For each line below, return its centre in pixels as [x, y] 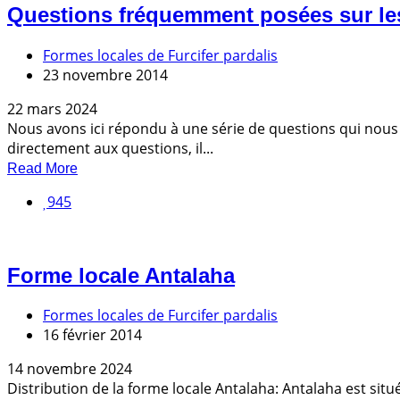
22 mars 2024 [52, 108]
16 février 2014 [92, 335]
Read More [42, 168]
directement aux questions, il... [110, 148]
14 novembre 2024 [70, 369]
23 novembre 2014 [105, 75]
